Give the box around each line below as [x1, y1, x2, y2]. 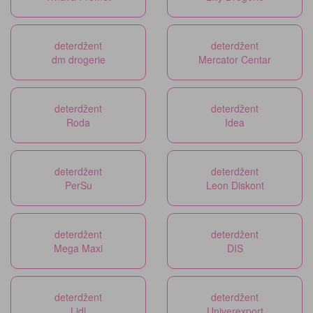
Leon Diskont [205, 177, 264, 192]
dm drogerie [51, 52, 105, 66]
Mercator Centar [198, 52, 271, 66]
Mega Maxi [54, 240, 103, 255]
